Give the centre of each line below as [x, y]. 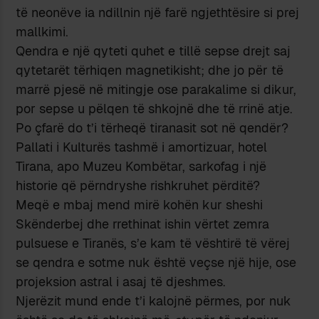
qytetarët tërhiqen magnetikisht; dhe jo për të [150, 70]
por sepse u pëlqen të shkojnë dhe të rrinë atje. [155, 108]
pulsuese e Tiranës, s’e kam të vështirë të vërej [153, 243]
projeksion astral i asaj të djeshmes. [121, 281]
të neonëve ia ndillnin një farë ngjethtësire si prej [158, 12]
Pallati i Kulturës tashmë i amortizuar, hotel [142, 147]
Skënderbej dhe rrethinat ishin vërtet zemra [143, 224]
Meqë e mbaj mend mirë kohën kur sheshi [140, 204]
